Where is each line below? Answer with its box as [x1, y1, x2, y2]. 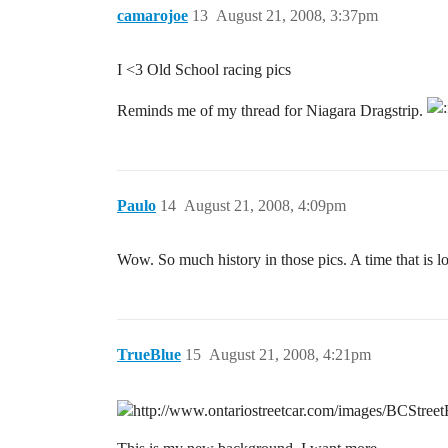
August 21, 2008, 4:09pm [184, 197, 346, 215]
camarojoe [117, 7, 188, 25]
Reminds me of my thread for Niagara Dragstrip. [117, 102, 427, 120]
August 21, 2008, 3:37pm [216, 7, 378, 25]
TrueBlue [117, 346, 181, 364]
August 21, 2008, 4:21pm [209, 346, 371, 364]
